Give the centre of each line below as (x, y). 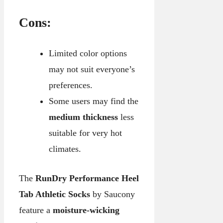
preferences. (70, 85)
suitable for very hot (85, 133)
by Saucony (112, 194)
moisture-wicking (86, 210)
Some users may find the (93, 101)
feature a (36, 210)
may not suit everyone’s (92, 69)
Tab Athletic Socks (55, 194)
